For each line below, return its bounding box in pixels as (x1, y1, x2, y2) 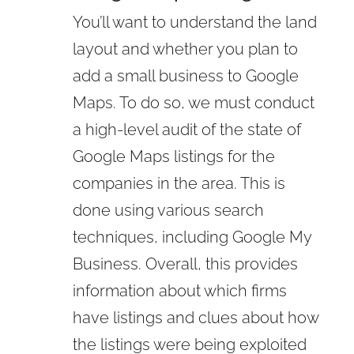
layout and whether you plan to (72, 39, 298, 58)
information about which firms (72, 281, 287, 300)
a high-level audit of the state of (72, 119, 301, 139)
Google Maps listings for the (72, 146, 275, 166)
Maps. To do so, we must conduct (72, 92, 314, 112)
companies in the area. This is (72, 173, 285, 193)
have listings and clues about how (72, 307, 318, 327)
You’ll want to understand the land (72, 12, 317, 32)
